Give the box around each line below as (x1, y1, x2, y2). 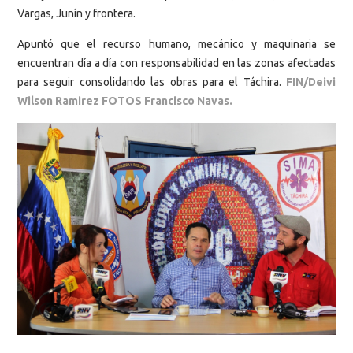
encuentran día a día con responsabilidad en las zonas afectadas (17, 57, 336, 70)
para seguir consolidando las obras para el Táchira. (17, 76, 286, 89)
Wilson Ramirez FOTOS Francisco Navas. (17, 95, 232, 108)
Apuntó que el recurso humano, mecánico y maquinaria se (17, 38, 336, 51)
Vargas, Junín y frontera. (17, 6, 136, 20)
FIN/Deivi (286, 76, 336, 89)
